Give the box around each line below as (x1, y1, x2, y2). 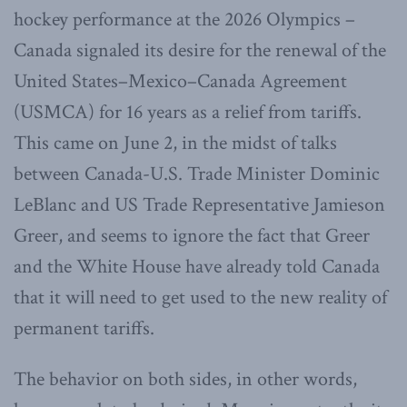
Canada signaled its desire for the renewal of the (14, 37, 386, 65)
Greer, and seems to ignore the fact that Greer (14, 223, 370, 250)
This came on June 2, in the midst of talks (14, 130, 337, 157)
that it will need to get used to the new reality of (14, 284, 387, 312)
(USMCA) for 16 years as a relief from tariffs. (14, 99, 362, 126)
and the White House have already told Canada (14, 253, 380, 281)
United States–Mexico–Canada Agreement (14, 68, 347, 95)
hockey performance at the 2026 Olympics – (14, 6, 355, 34)
